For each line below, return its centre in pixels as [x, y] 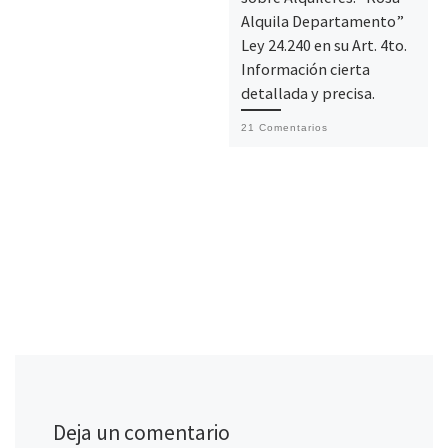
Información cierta [305, 68]
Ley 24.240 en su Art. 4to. [323, 44]
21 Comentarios [284, 127]
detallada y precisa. [307, 92]
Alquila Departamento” [322, 20]
